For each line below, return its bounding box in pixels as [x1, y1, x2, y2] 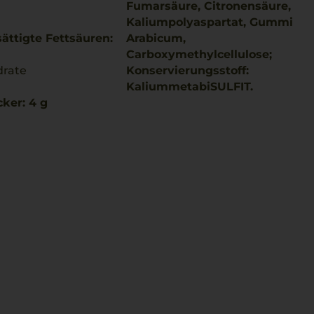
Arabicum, [126, 32, 186, 45]
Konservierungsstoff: [126, 64, 249, 77]
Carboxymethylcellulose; [126, 48, 272, 61]
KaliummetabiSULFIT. [126, 80, 253, 93]
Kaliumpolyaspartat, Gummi [126, 15, 293, 29]
